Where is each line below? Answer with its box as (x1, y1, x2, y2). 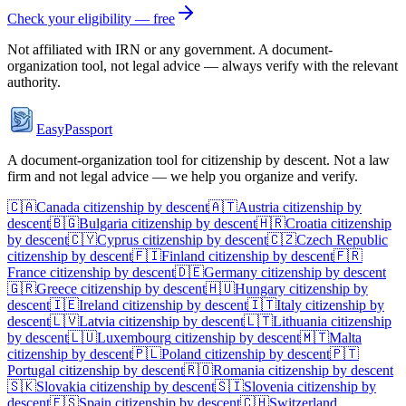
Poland (161, 345, 201, 362)
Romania (213, 362, 265, 378)
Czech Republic (296, 231, 388, 247)
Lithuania (273, 313, 327, 329)
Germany (204, 264, 257, 280)
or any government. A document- (140, 41, 333, 57)
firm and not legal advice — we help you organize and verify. (7, 168, 358, 184)
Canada (36, 198, 80, 215)
